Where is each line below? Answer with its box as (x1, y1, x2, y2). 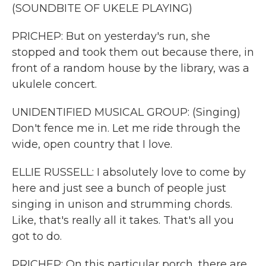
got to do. (12, 230, 62, 243)
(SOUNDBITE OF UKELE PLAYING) (12, 2, 192, 15)
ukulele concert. (12, 78, 97, 91)
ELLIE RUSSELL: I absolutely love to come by (12, 166, 246, 179)
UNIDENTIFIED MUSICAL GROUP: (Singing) (12, 106, 240, 119)
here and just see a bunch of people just (12, 182, 226, 195)
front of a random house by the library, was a (12, 62, 249, 75)
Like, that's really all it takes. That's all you (12, 214, 234, 227)
